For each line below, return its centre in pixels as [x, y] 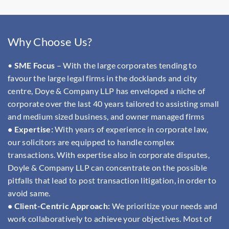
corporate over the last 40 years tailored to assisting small [113, 104]
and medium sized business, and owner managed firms [106, 117]
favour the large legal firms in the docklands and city [102, 78]
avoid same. [29, 193]
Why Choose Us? [50, 42]
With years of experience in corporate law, [131, 129]
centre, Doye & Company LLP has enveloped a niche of [107, 91]
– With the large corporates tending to [126, 65]
